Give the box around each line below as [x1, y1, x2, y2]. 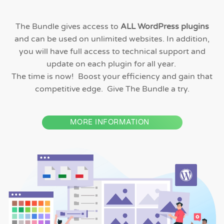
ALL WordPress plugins [118, 21, 209, 32]
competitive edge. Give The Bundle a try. [34, 84, 189, 94]
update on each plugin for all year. [46, 59, 178, 69]
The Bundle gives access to [15, 21, 118, 32]
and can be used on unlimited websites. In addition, [14, 34, 209, 44]
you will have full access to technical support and [18, 46, 205, 57]
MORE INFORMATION [69, 118, 149, 127]
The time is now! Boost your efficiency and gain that [11, 71, 212, 82]
